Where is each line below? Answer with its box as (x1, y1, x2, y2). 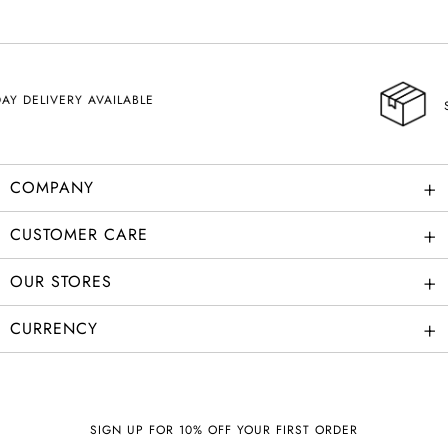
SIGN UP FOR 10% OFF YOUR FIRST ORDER (90, 421, 358, 440)
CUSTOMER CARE (10, 223, 148, 247)
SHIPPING (226, 97, 288, 116)
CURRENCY (10, 317, 98, 341)
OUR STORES (10, 270, 112, 294)
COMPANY (10, 176, 94, 200)
